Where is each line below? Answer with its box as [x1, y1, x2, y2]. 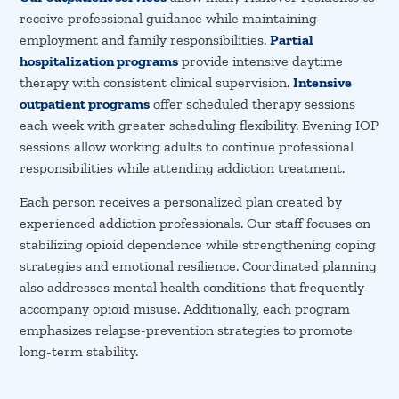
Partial [270, 30, 314, 48]
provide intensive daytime [178, 52, 344, 69]
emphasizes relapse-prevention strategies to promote [20, 321, 354, 338]
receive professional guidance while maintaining [20, 9, 318, 27]
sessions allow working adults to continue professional [20, 137, 354, 155]
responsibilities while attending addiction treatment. [20, 159, 346, 176]
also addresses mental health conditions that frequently [20, 278, 365, 296]
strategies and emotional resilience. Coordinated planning [20, 256, 378, 274]
